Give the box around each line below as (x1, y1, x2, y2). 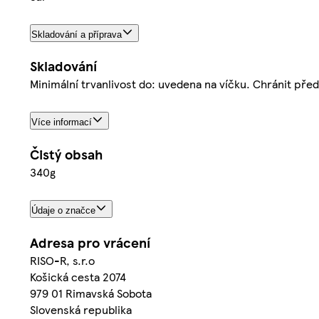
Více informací (31, 117, 92, 128)
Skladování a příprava (31, 28, 122, 40)
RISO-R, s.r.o (30, 252, 95, 269)
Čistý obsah (30, 145, 103, 164)
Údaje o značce (31, 205, 95, 216)
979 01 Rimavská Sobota (30, 285, 152, 302)
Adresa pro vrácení (30, 233, 150, 253)
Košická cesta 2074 (30, 268, 126, 286)
